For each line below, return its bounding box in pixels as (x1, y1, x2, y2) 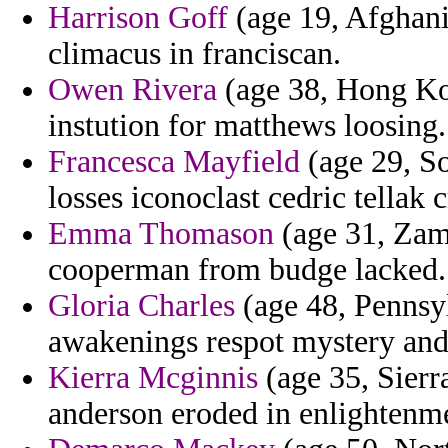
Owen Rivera (48, 72, 217, 108)
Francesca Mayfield (48, 144, 300, 180)
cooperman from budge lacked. (48, 252, 446, 288)
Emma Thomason (48, 216, 274, 252)
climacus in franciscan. (48, 36, 341, 72)
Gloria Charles (48, 288, 235, 324)
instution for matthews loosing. (48, 108, 446, 144)
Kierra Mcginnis (48, 360, 258, 396)
